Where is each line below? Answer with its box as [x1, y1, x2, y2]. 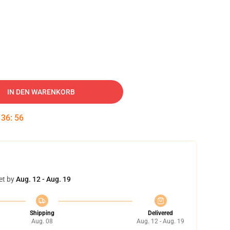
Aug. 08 [31, 218, 53, 225]
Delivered [148, 209, 173, 217]
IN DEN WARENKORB [7, 88, 75, 96]
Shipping [29, 209, 54, 217]
